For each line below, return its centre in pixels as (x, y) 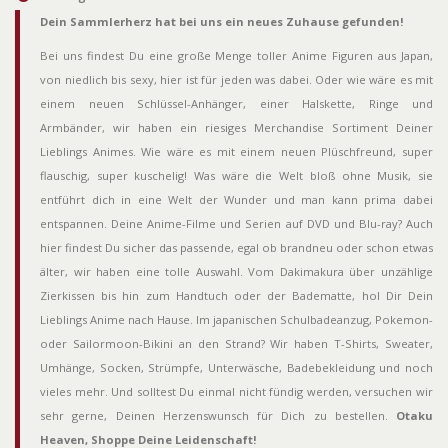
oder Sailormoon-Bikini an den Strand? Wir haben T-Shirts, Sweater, (236, 343)
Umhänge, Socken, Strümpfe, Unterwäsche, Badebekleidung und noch (236, 367)
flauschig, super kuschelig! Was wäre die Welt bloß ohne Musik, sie (236, 175)
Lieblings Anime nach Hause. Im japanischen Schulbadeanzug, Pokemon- (236, 319)
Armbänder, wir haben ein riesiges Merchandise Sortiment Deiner (236, 127)
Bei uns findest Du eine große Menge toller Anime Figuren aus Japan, (236, 55)
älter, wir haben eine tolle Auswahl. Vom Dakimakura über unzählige (236, 271)
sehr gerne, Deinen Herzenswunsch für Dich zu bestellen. (218, 415)
